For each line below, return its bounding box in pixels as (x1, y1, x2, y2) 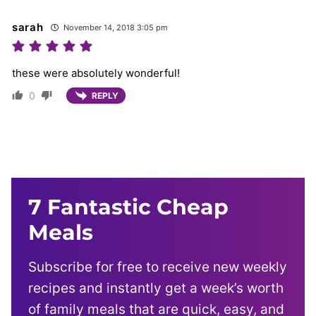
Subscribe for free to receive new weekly (28, 258, 287, 275)
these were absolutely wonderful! (12, 66, 180, 80)
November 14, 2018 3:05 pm (61, 22, 168, 32)
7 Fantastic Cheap (28, 193, 229, 220)
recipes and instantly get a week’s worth (28, 279, 284, 296)
